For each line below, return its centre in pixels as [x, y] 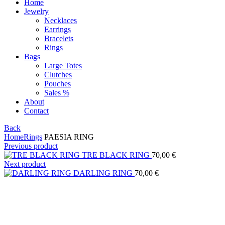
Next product [25, 164]
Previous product [31, 146]
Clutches [58, 75]
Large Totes [63, 66]
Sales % [57, 93]
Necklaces [61, 20]
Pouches [58, 84]
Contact [36, 111]
